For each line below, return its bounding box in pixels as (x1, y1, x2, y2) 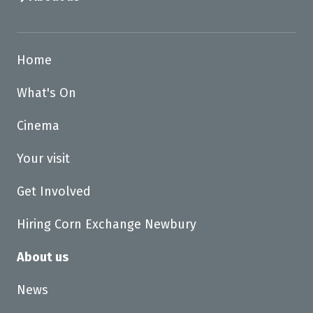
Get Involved (17, 184, 91, 199)
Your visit (17, 151, 70, 166)
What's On (17, 85, 76, 101)
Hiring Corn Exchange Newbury (17, 217, 196, 232)
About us (17, 249, 68, 265)
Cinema (17, 118, 59, 133)
